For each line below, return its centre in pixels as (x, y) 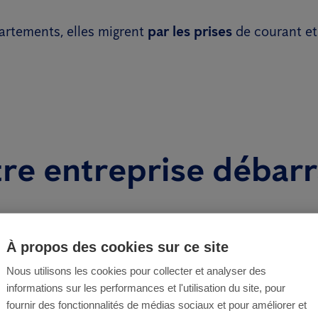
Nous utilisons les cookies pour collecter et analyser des (136, 270)
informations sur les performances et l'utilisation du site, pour (146, 287)
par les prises (190, 31)
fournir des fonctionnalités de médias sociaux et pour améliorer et (157, 305)
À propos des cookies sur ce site (117, 247)
